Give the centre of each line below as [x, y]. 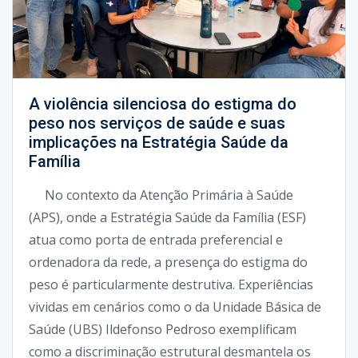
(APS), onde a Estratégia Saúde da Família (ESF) [167, 217]
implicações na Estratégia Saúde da [159, 142]
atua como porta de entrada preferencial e [156, 239]
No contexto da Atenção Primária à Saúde [161, 195]
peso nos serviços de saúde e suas [157, 123]
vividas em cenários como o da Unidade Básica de [175, 306]
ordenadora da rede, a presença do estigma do [168, 262]
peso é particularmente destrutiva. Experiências [171, 284]
